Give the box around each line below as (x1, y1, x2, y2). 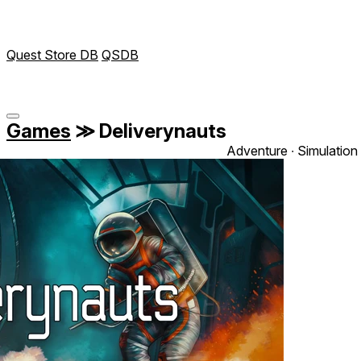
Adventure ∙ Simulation (226, 142, 358, 159)
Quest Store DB (6, 47, 98, 63)
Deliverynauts (95, 118, 226, 143)
